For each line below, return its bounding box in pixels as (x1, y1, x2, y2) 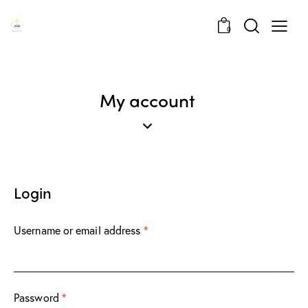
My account (99, 87, 195, 113)
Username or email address (14, 223, 144, 238)
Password (14, 290, 62, 305)
